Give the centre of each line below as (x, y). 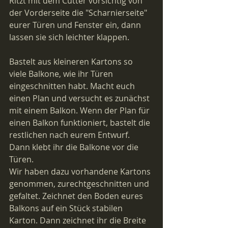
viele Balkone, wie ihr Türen (62, 74)
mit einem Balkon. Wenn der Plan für (80, 110)
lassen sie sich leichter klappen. (69, 37)
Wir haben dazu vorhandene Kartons (81, 171)
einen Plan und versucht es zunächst (80, 98)
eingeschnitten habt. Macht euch (73, 86)
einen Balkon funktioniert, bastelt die (81, 122)
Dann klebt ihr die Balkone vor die (75, 147)
